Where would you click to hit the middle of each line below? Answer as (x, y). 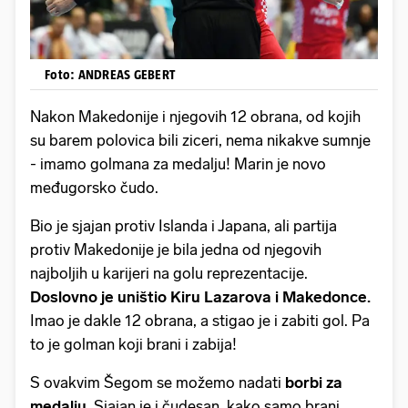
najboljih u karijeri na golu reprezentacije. (169, 274)
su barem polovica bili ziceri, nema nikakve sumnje (200, 141)
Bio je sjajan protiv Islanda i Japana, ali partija (184, 226)
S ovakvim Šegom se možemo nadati (158, 383)
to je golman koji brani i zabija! (133, 345)
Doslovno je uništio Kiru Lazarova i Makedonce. (200, 297)
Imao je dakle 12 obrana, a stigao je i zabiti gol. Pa (200, 321)
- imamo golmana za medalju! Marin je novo (178, 164)
